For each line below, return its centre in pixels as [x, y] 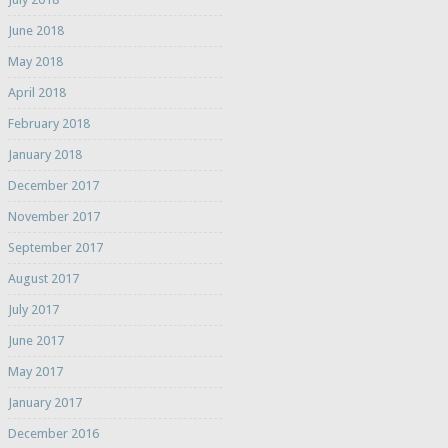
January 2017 [44, 403]
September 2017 [55, 248]
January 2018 [44, 155]
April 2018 [36, 93]
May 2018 [35, 62]
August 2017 [43, 279]
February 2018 [48, 124]
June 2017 [35, 341]
